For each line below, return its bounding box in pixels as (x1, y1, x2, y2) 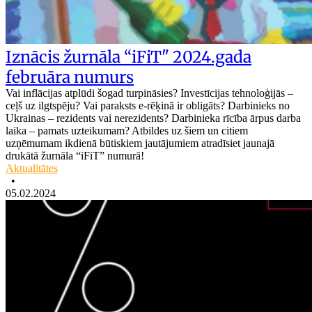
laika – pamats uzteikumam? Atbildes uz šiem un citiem (6, 124, 248, 136)
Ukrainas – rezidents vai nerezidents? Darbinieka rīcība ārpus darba (6, 111, 301, 124)
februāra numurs (6, 66, 134, 87)
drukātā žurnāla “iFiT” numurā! (6, 149, 144, 162)
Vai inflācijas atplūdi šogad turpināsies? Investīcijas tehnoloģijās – (6, 86, 293, 99)
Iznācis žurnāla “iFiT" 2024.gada (6, 46, 251, 67)
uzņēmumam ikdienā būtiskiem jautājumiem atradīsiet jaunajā (6, 136, 274, 149)
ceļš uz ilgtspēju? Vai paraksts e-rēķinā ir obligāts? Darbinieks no (6, 99, 290, 111)
